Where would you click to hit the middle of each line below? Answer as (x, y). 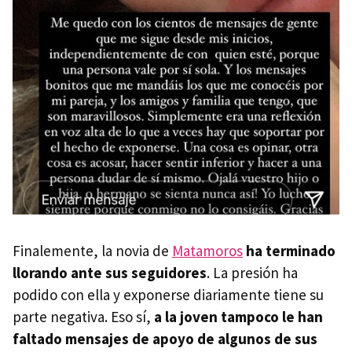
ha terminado (291, 250)
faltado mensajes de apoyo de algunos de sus (165, 338)
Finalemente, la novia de (92, 250)
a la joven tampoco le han (238, 316)
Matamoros (207, 250)
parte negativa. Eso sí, (83, 316)
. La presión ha (252, 272)
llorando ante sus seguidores (110, 272)
